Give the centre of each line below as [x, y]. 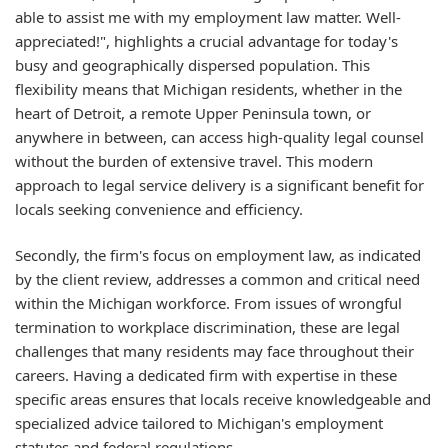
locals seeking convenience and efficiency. [159, 208]
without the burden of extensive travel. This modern [194, 160]
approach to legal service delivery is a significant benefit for [219, 184]
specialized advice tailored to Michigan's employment [199, 423]
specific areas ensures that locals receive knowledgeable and [223, 399]
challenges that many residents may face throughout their [214, 351]
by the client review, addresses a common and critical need [217, 279]
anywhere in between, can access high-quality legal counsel [219, 136]
